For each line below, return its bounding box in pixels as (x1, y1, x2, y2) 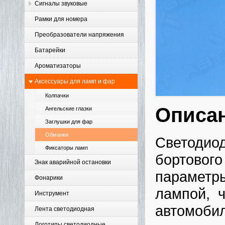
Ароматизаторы (35, 62, 81, 69)
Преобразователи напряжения (35, 31, 124, 38)
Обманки (45, 132, 68, 138)
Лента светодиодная (35, 205, 94, 212)
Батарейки (35, 47, 65, 54)
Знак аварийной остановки (35, 159, 111, 166)
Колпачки (45, 92, 69, 98)
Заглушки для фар (45, 119, 92, 125)
